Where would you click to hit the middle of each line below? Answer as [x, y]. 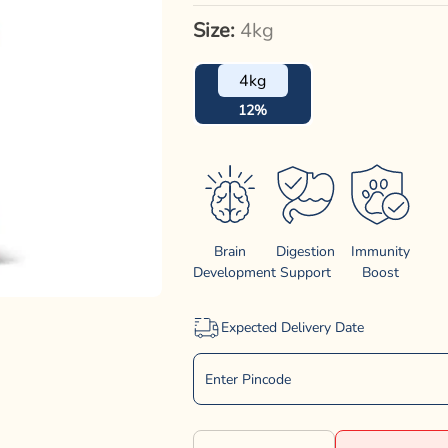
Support [305, 272]
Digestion [305, 251]
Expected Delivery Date [292, 327]
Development [234, 272]
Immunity [380, 251]
